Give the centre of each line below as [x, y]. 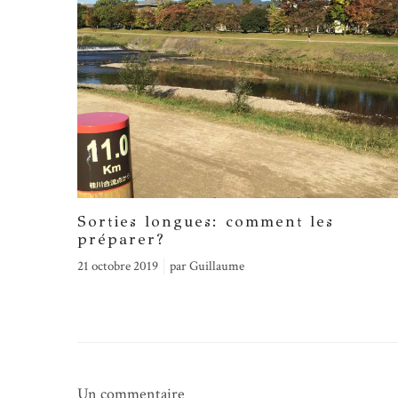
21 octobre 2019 [118, 267]
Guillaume [217, 267]
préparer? [121, 240]
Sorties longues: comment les [206, 222]
